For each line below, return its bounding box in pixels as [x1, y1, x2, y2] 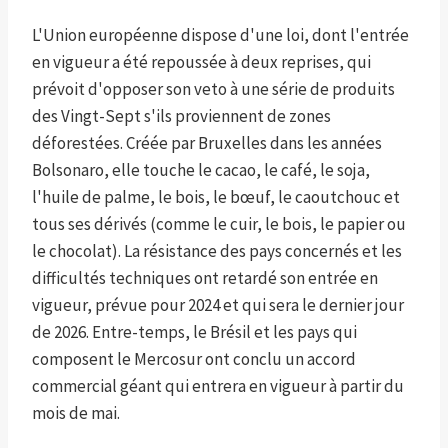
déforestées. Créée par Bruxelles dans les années [32, 132, 382, 155]
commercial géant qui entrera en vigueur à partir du [32, 375, 404, 398]
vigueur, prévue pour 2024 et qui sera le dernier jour [32, 294, 404, 317]
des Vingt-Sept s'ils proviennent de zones [32, 105, 331, 128]
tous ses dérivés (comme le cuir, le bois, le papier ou [32, 213, 406, 236]
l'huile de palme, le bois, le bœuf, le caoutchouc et [32, 186, 400, 209]
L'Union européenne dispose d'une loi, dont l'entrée [32, 24, 409, 47]
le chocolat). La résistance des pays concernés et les [32, 240, 402, 263]
